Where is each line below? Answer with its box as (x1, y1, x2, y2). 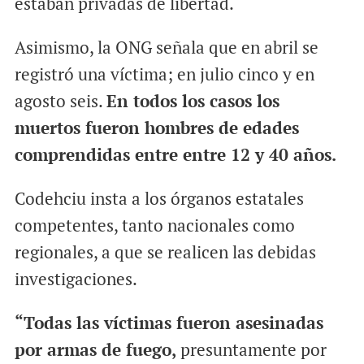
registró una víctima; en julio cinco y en (14, 62, 314, 85)
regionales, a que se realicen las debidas (14, 240, 316, 263)
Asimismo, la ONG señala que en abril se (14, 35, 318, 58)
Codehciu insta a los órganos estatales (14, 186, 304, 210)
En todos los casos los (106, 89, 279, 112)
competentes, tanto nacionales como (14, 213, 295, 236)
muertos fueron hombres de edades (14, 115, 299, 139)
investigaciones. (14, 266, 137, 290)
